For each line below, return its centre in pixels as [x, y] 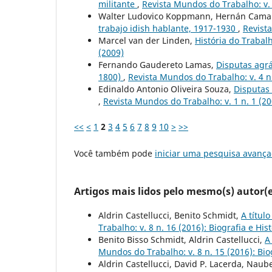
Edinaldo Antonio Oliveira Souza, [166, 89]
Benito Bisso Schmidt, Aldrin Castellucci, [182, 240]
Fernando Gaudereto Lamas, [157, 65]
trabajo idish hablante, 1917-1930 [168, 29]
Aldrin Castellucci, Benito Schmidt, [170, 216]
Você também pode [114, 154]
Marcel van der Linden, [147, 41]
